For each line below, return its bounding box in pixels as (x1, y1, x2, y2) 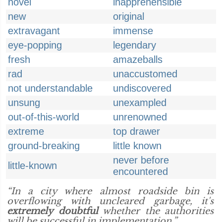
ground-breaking (8, 140, 80, 151)
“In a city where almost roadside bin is (7, 186, 214, 197)
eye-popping (8, 40, 62, 51)
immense (113, 25, 153, 36)
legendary (113, 40, 156, 51)
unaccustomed (113, 68, 177, 79)
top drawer (113, 126, 160, 137)
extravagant (8, 25, 60, 36)
